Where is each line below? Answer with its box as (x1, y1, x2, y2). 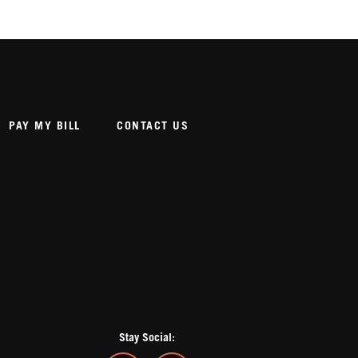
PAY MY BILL (9, 121, 81, 132)
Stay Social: (119, 332, 176, 344)
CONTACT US (117, 121, 189, 132)
